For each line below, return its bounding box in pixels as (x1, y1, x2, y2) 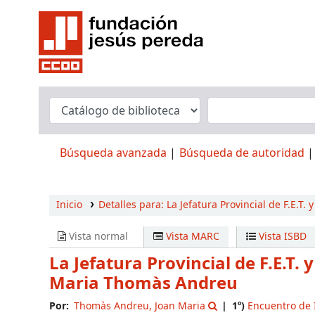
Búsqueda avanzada (60, 145, 167, 162)
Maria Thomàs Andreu (49, 271, 238, 296)
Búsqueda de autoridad (179, 145, 304, 162)
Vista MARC (163, 229, 220, 244)
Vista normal (66, 229, 128, 244)
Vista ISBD (255, 229, 307, 244)
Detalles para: (98, 198, 167, 212)
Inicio (56, 198, 82, 212)
